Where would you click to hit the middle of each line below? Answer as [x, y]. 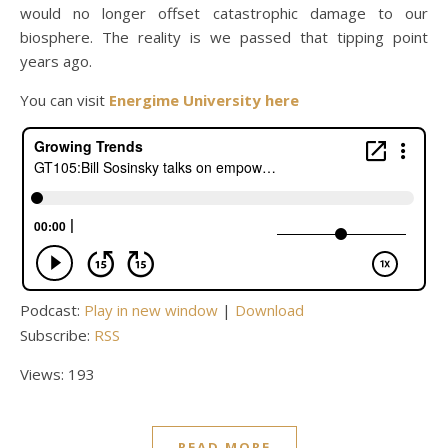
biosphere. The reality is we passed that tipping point [224, 37]
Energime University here [206, 100]
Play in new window [151, 310]
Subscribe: [57, 335]
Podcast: [52, 310]
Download [269, 310]
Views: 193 [57, 374]
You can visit [64, 100]
